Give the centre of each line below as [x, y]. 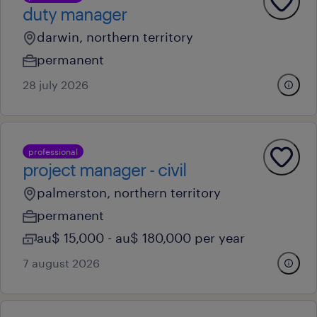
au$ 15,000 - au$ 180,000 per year [141, 238]
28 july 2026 [56, 85]
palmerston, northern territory [129, 192]
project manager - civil [104, 169]
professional [53, 151]
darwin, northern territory [115, 37]
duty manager [75, 14]
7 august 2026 [61, 263]
